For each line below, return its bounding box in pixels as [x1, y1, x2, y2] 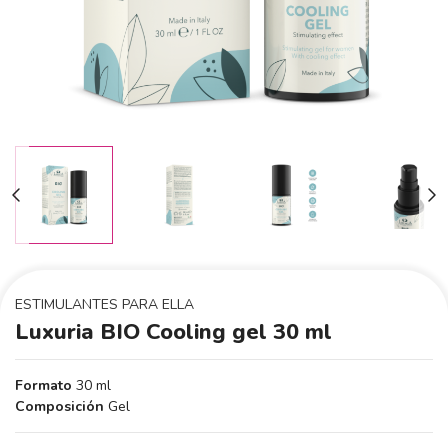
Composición [15, 397, 104, 416]
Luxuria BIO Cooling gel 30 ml [15, 317, 332, 347]
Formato [15, 376, 72, 395]
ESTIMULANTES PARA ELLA [15, 295, 194, 314]
